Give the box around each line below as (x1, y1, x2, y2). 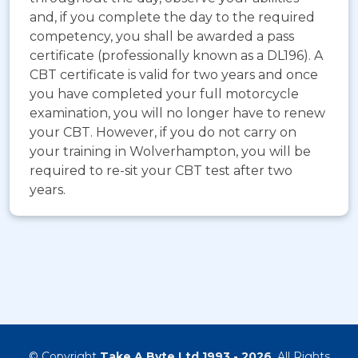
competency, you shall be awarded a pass (30, 28, 294, 44)
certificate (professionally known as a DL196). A (30, 47, 323, 63)
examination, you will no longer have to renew (30, 105, 325, 121)
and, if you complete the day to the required (30, 9, 315, 25)
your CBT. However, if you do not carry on (30, 124, 296, 140)
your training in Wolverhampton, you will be (30, 143, 311, 159)
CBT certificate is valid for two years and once (30, 66, 318, 82)
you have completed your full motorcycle (30, 86, 299, 101)
